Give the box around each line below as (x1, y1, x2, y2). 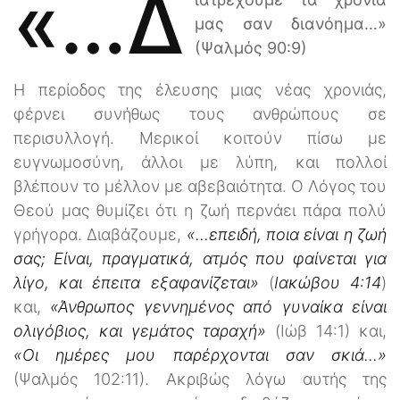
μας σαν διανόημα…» (195, 13, 387, 33)
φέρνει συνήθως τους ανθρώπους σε (13, 104, 387, 123)
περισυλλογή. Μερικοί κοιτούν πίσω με (13, 128, 387, 147)
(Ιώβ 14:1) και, (266, 321, 387, 340)
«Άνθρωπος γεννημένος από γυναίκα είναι (50, 296, 387, 316)
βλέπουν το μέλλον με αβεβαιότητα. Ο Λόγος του (13, 176, 387, 196)
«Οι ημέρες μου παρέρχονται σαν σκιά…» (13, 345, 387, 364)
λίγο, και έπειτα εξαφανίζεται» (13, 272, 259, 292)
